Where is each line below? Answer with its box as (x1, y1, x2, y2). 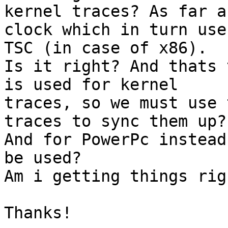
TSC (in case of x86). (4, 39, 207, 58)
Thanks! (4, 204, 72, 222)
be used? (4, 149, 81, 167)
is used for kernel (4, 75, 188, 94)
